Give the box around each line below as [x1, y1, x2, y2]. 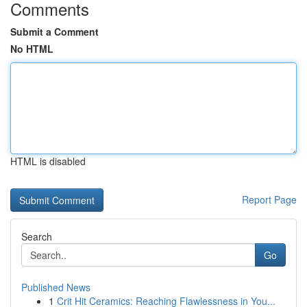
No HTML [10, 42, 53, 56]
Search [21, 230, 52, 243]
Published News [21, 280, 90, 294]
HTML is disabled [10, 154, 86, 168]
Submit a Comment [10, 25, 99, 38]
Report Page [242, 193, 297, 206]
